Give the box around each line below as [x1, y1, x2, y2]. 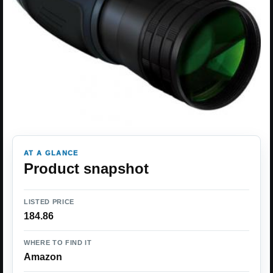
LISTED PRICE [24, 198, 74, 205]
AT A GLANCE [24, 149, 79, 157]
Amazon [24, 252, 62, 262]
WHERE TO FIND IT [24, 239, 92, 246]
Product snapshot [24, 160, 149, 177]
